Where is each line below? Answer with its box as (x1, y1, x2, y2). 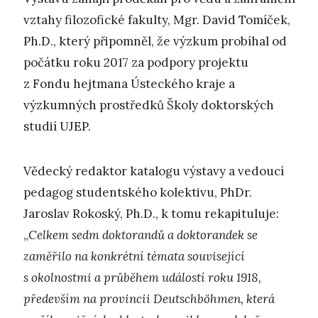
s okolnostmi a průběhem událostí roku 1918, (23, 269, 261, 285)
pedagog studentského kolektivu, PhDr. (23, 184, 252, 200)
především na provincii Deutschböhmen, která (23, 290, 275, 307)
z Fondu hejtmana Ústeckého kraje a (23, 76, 235, 92)
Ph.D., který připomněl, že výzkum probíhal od (23, 33, 287, 50)
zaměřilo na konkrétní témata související (23, 248, 245, 264)
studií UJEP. (23, 119, 91, 135)
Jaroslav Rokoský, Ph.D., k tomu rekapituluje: (23, 205, 279, 221)
